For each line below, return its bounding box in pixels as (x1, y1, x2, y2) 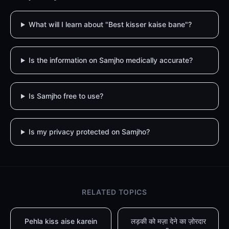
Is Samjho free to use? (28, 91, 103, 100)
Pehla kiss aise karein (25, 217, 97, 225)
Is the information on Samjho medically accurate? (28, 56, 193, 64)
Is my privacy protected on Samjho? (28, 127, 150, 136)
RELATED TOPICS (82, 188, 147, 196)
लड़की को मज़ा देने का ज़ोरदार (130, 217, 206, 225)
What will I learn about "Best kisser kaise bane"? (28, 20, 192, 29)
